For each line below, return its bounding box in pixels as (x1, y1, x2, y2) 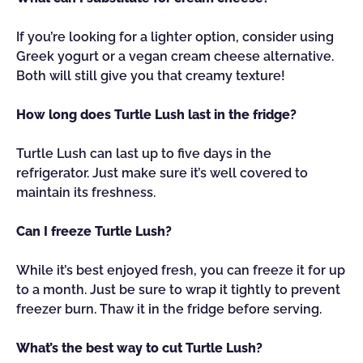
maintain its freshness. (16, 185, 156, 200)
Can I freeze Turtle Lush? (16, 224, 172, 239)
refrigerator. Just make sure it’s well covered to (16, 165, 308, 181)
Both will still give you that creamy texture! (16, 68, 285, 83)
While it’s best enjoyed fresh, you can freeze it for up (16, 263, 345, 278)
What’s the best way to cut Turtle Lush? (16, 340, 263, 356)
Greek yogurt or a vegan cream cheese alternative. (16, 49, 334, 64)
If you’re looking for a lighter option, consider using (16, 29, 334, 45)
